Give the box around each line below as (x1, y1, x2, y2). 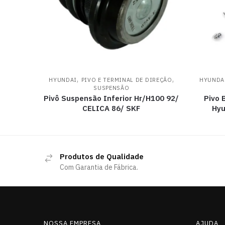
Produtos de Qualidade (60, 151, 144, 161)
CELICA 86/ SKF (82, 103, 141, 113)
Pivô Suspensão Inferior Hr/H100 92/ (44, 93, 179, 103)
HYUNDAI (49, 76, 77, 83)
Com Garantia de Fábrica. (60, 162, 138, 172)
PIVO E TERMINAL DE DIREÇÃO (81, 76, 172, 83)
